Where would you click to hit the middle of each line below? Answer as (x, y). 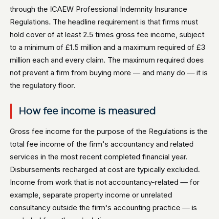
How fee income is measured (87, 111)
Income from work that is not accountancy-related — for (105, 182)
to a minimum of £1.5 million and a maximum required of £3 (108, 47)
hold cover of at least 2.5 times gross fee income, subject (107, 34)
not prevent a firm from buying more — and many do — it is (109, 73)
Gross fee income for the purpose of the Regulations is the (109, 131)
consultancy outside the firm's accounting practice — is (103, 208)
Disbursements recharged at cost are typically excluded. (105, 169)
